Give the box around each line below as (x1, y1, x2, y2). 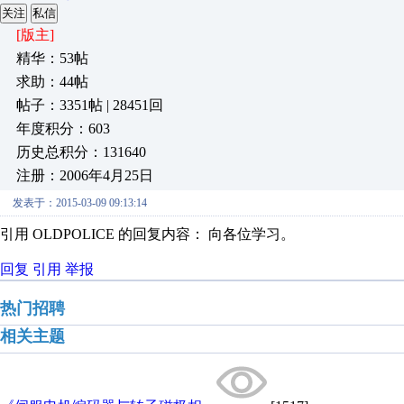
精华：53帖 (16, 50, 88, 66)
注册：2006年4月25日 (16, 168, 153, 183)
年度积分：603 (16, 121, 110, 136)
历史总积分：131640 (16, 144, 146, 160)
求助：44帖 (16, 74, 88, 89)
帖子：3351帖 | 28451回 (16, 97, 163, 113)
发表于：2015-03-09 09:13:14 (13, 197, 147, 209)
